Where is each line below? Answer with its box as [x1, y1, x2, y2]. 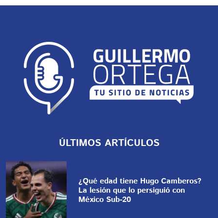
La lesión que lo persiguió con [78, 185, 185, 197]
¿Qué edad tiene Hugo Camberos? [78, 176, 202, 187]
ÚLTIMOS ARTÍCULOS [58, 136, 160, 151]
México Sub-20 [78, 194, 131, 206]
